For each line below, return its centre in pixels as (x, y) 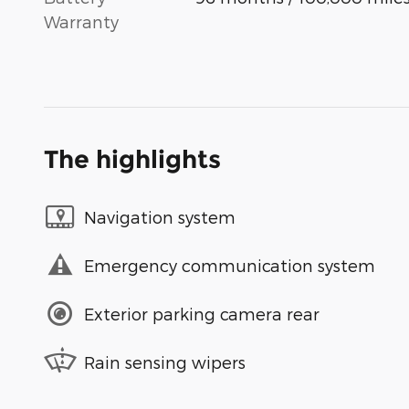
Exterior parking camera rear (202, 313)
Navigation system (160, 216)
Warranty (81, 22)
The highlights (132, 160)
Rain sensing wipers (165, 362)
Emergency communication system (230, 265)
